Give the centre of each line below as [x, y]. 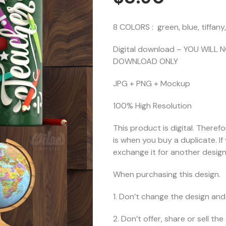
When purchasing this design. [167, 175]
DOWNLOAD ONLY [146, 62]
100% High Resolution [152, 106]
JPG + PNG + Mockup [152, 84]
